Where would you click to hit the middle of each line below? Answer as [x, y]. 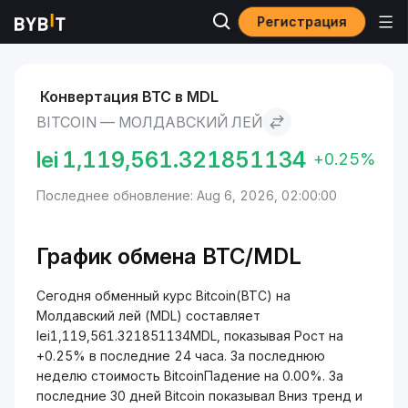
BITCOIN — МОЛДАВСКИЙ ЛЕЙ [149, 122]
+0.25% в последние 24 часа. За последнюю [181, 356]
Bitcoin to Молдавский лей [281, 31]
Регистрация [302, 21]
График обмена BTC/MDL [169, 256]
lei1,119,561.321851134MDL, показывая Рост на [190, 336]
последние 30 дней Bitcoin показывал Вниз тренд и [199, 396]
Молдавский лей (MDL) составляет [148, 316]
